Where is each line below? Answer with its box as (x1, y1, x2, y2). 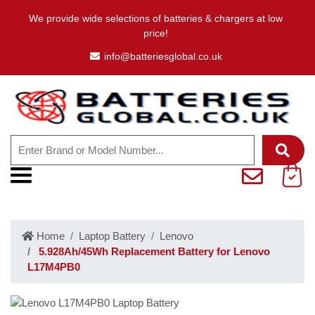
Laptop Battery (79, 230, 146, 242)
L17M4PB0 (27, 261, 80, 273)
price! (143, 27, 168, 39)
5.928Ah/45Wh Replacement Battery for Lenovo (36, 245, 270, 257)
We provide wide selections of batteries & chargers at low (29, 13, 283, 24)
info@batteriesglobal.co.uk (103, 51, 222, 62)
